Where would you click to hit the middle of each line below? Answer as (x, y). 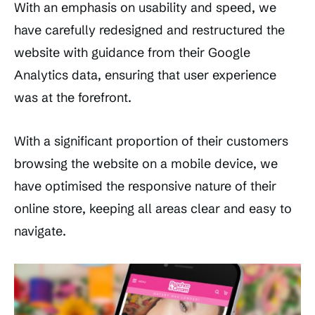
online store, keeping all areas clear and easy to (153, 209)
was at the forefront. (73, 98)
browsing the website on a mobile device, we (146, 164)
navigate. (40, 231)
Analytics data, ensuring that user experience (145, 75)
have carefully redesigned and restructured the (149, 30)
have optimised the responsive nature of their (145, 186)
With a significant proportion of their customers (151, 141)
